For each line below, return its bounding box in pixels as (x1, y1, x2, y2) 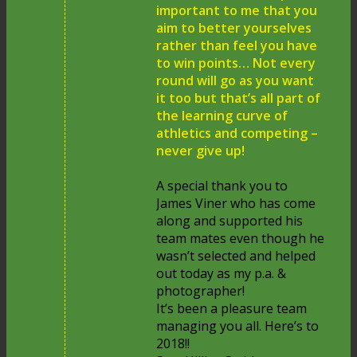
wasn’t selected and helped (156, 246, 316, 265)
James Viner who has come (156, 194, 316, 212)
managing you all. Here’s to (156, 316, 320, 335)
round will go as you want (156, 71, 315, 89)
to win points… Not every (156, 53, 316, 72)
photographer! (156, 281, 245, 300)
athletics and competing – (156, 124, 319, 142)
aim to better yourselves (156, 18, 312, 37)
